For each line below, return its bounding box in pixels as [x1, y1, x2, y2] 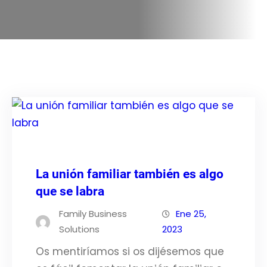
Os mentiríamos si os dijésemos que [36, 244, 224, 259]
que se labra [36, 184, 104, 198]
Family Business [59, 207, 127, 220]
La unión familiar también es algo [36, 167, 223, 181]
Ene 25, [176, 207, 207, 220]
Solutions [59, 223, 100, 235]
